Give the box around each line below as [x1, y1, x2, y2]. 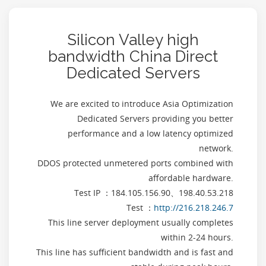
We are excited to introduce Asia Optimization [50, 98, 233, 109]
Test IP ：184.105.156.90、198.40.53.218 [74, 187, 233, 198]
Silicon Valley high [67, 31, 199, 49]
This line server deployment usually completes [48, 217, 233, 228]
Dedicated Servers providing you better [77, 113, 233, 124]
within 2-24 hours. [161, 232, 233, 243]
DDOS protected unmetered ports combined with [37, 157, 233, 169]
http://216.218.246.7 [154, 202, 233, 213]
